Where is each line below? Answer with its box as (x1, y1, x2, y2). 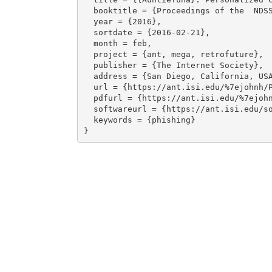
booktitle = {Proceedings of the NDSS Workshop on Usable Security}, (83, 5, 93, 15)
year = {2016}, (83, 16, 93, 26)
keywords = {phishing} (83, 115, 93, 124)
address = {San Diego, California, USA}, (83, 71, 93, 81)
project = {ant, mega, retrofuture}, (83, 49, 93, 59)
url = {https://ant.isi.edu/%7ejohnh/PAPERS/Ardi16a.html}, (83, 82, 93, 92)
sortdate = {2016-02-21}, (83, 27, 93, 37)
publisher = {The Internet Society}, (83, 60, 93, 70)
